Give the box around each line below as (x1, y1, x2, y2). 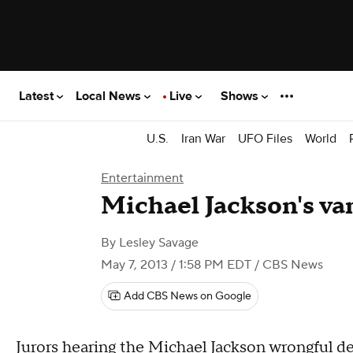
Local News (76, 87, 144, 104)
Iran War (181, 130, 225, 147)
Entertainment (101, 170, 184, 186)
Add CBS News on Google (124, 289, 251, 303)
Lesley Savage (119, 235, 199, 251)
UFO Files (238, 130, 292, 147)
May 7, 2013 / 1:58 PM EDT (101, 257, 251, 273)
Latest (19, 87, 57, 104)
